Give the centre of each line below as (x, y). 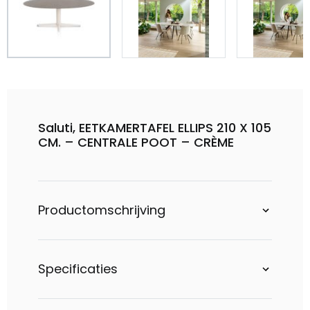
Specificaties (78, 269)
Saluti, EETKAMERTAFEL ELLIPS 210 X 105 (155, 128)
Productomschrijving (102, 210)
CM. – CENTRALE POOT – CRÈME (136, 142)
